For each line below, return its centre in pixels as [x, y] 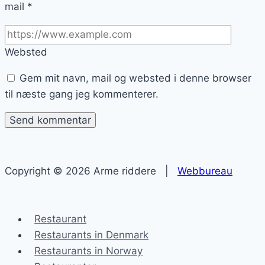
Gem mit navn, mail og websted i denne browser [135, 78]
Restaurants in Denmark [92, 235]
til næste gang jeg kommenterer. [82, 94]
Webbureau [205, 171]
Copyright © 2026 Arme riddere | [91, 171]
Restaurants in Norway [89, 251]
